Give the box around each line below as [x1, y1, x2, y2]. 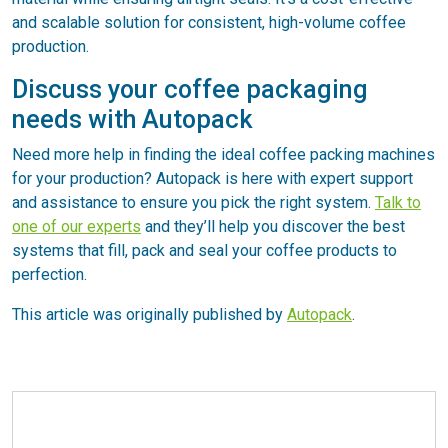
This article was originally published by [12, 304, 287, 324]
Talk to [375, 192, 421, 212]
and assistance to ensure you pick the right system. [12, 192, 375, 212]
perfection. [12, 264, 87, 284]
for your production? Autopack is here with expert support [12, 168, 413, 188]
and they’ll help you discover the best [141, 216, 405, 236]
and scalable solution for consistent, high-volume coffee [12, 12, 406, 32]
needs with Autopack [12, 104, 253, 134]
